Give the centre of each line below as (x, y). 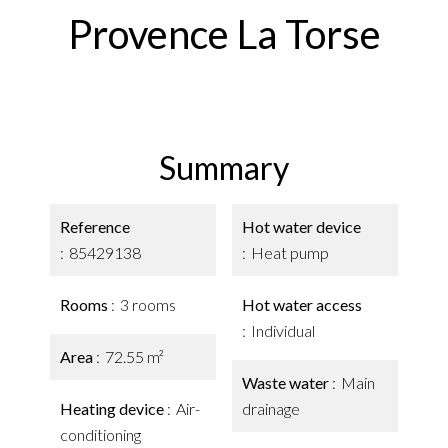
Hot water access (302, 304)
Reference (95, 226)
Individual (283, 330)
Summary (224, 167)
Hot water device (301, 226)
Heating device (113, 408)
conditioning (100, 434)
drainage (271, 408)
